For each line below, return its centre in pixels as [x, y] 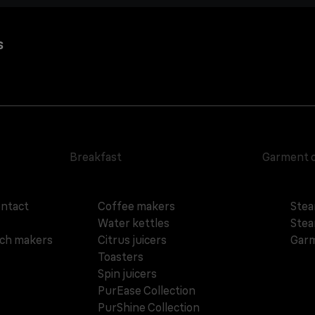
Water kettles [134, 223]
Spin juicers [128, 274]
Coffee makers [137, 206]
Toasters [121, 257]
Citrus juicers [133, 240]
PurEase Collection [147, 290]
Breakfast [96, 157]
